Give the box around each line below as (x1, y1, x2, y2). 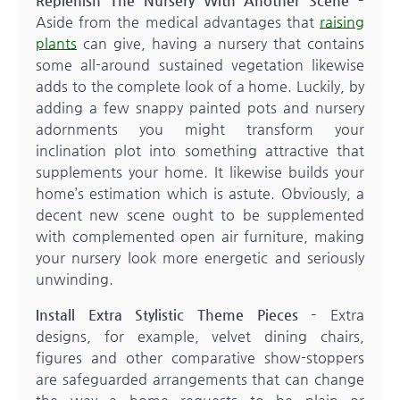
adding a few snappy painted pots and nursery (36, 99, 364, 117)
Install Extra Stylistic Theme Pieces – (36, 306, 318, 324)
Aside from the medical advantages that (36, 13, 320, 31)
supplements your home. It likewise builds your (36, 163, 364, 181)
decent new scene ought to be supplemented (36, 206, 364, 224)
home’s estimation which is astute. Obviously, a (36, 185, 364, 203)
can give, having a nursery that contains (77, 35, 364, 53)
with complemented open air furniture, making (36, 228, 364, 246)
